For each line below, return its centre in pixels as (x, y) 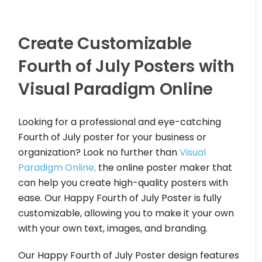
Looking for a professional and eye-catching (120, 122)
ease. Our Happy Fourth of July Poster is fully (120, 198)
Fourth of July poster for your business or (113, 137)
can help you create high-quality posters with (123, 183)
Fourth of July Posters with (126, 66)
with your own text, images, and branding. (113, 228)
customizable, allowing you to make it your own (126, 213)
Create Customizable (105, 44)
